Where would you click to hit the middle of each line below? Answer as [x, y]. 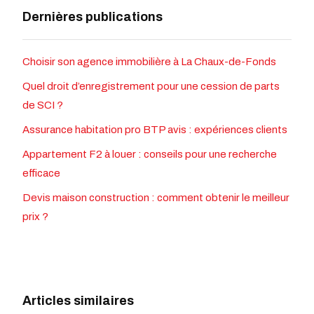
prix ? [35, 217]
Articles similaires [78, 301]
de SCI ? [43, 105]
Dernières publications [93, 17]
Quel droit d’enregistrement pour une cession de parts [151, 87]
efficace [41, 173]
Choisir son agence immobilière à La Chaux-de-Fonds [149, 62]
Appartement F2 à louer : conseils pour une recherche [150, 155]
